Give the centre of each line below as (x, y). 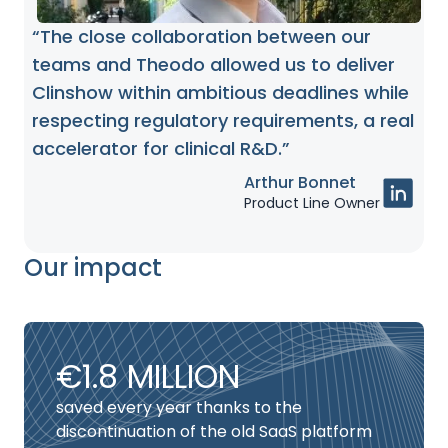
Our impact (93, 267)
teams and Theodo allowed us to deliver (213, 64)
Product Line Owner (312, 203)
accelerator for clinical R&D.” (161, 148)
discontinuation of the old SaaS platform (214, 431)
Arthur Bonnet (300, 182)
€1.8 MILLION (148, 376)
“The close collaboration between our (201, 36)
